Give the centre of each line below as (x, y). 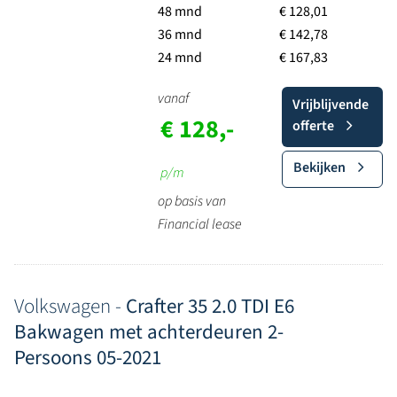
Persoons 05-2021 (88, 358)
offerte (313, 126)
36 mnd (179, 35)
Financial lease (199, 224)
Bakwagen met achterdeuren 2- (149, 332)
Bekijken (319, 167)
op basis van (191, 201)
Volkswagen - (70, 306)
